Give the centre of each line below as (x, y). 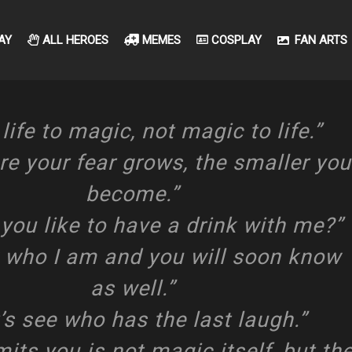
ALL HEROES (74, 40)
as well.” (132, 288)
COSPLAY (235, 40)
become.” (132, 194)
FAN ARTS (320, 40)
